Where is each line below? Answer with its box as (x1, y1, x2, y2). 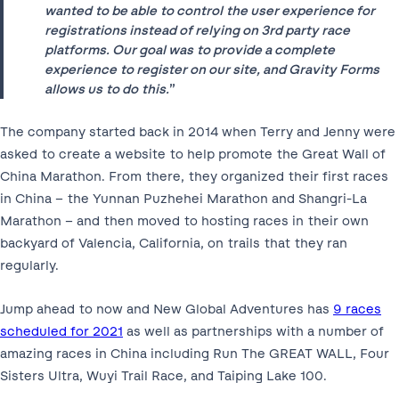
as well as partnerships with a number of (123, 323, 384, 340)
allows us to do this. (45, 80, 170, 97)
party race (282, 21, 351, 38)
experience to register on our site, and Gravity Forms (45, 61, 380, 77)
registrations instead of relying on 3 (45, 21, 270, 38)
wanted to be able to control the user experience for (45, 2, 376, 19)
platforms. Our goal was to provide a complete (45, 41, 336, 58)
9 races (333, 301, 381, 318)
